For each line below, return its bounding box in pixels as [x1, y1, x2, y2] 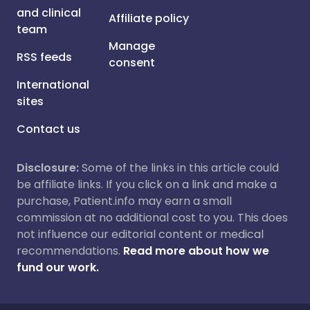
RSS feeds [17, 49, 72, 65]
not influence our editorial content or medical [17, 226, 264, 242]
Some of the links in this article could [79, 160, 279, 176]
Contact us [17, 121, 80, 137]
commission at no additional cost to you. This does [17, 210, 288, 226]
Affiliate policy [109, 10, 190, 26]
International [17, 77, 89, 93]
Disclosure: [17, 160, 79, 176]
